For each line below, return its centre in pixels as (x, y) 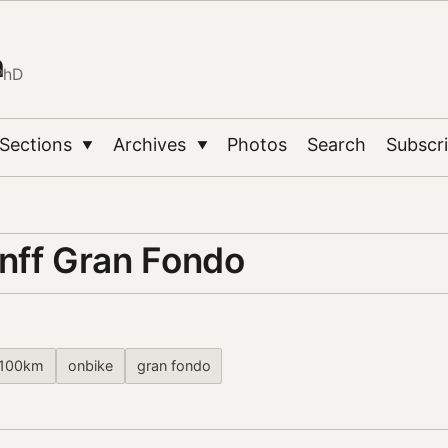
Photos (257, 144)
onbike (90, 366)
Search (337, 144)
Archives (152, 144)
